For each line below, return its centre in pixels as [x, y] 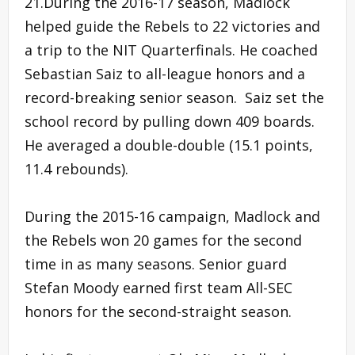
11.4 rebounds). [76, 168]
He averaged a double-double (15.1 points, [169, 145]
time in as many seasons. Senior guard [156, 263]
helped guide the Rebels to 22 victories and [172, 26]
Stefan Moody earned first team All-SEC [158, 287]
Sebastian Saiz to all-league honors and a [165, 73]
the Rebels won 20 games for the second [163, 240]
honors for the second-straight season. [158, 311]
